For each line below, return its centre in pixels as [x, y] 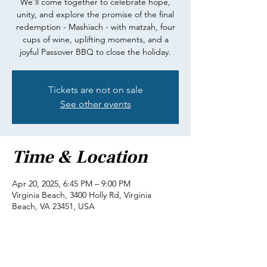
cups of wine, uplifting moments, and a [95, 39]
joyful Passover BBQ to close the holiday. [95, 52]
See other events [95, 104]
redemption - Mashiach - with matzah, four [95, 27]
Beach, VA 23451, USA [53, 206]
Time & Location [80, 157]
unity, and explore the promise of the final [95, 14]
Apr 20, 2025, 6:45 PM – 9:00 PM [71, 184]
